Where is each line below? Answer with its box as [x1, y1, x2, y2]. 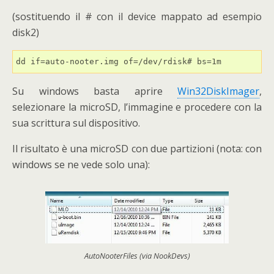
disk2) [12, 26, 39, 39]
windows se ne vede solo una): [12, 158, 150, 171]
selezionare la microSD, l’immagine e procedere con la [12, 100, 262, 114]
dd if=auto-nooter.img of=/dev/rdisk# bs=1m [16, 57, 221, 66]
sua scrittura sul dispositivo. [12, 116, 140, 130]
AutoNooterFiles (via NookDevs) [84, 250, 190, 261]
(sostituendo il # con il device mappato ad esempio [12, 10, 262, 23]
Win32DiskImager [177, 84, 259, 98]
